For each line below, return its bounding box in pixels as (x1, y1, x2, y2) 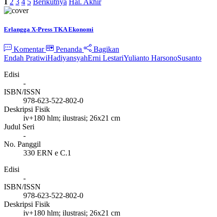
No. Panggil (4, 140, 41, 149)
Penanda (56, 45, 82, 54)
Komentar (12, 45, 46, 54)
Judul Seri (4, 123, 34, 131)
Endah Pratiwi (4, 54, 47, 62)
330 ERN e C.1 (23, 149, 71, 157)
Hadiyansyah (47, 54, 88, 62)
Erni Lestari (88, 54, 124, 62)
